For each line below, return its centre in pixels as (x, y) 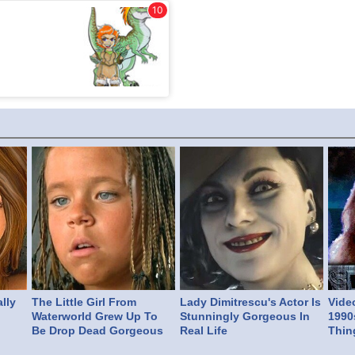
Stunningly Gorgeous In (245, 317)
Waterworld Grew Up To (95, 317)
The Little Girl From (84, 302)
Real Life (204, 331)
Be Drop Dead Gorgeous (98, 331)
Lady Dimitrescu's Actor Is (251, 302)
